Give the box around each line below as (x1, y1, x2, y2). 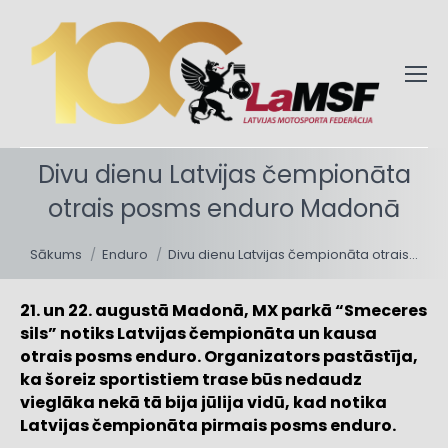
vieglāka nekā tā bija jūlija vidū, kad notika (20, 391, 387, 415)
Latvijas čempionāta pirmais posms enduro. (20, 414, 396, 438)
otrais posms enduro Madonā (48, 192, 400, 226)
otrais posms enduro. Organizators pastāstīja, (20, 345, 418, 369)
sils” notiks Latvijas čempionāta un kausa (20, 322, 377, 346)
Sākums (30, 245, 82, 265)
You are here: (30, 226, 133, 250)
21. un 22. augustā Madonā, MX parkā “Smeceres (20, 299, 427, 323)
